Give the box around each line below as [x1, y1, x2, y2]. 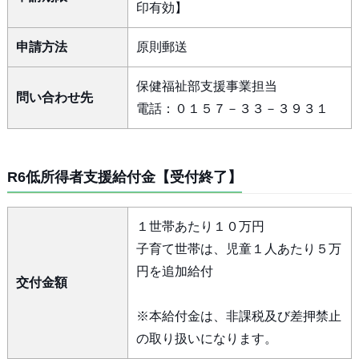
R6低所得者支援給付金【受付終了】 [6, 169, 242, 185]
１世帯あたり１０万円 [135, 220, 264, 233]
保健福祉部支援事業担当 [135, 79, 277, 93]
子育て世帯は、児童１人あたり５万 [135, 242, 341, 256]
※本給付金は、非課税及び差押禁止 [135, 309, 341, 323]
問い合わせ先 [15, 91, 93, 104]
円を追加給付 [135, 264, 213, 278]
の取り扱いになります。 [135, 332, 277, 345]
